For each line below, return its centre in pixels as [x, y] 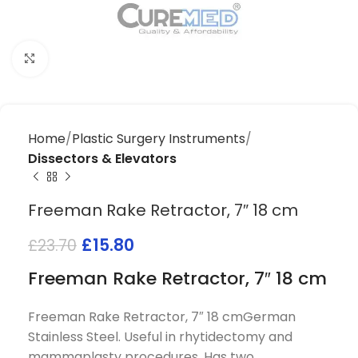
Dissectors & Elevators [102, 159]
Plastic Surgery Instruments [159, 139]
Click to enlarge [95, 59]
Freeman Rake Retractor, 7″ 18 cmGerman [162, 317]
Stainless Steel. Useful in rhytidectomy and [160, 337]
